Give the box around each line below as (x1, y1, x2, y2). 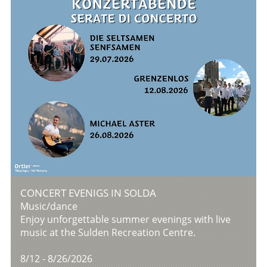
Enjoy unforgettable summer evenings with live (20, 213, 231, 226)
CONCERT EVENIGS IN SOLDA (20, 186, 157, 200)
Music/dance (20, 200, 78, 213)
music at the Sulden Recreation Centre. (20, 226, 196, 240)
